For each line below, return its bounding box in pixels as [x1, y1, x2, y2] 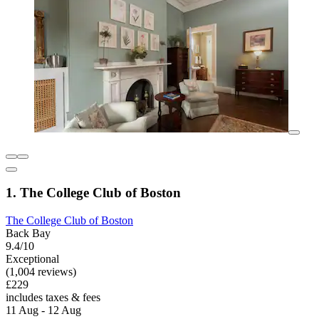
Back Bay [6, 227, 51, 240]
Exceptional [6, 253, 59, 266]
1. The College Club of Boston [6, 185, 181, 201]
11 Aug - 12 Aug [6, 304, 81, 317]
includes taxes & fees [6, 291, 100, 304]
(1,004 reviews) [6, 266, 76, 278]
